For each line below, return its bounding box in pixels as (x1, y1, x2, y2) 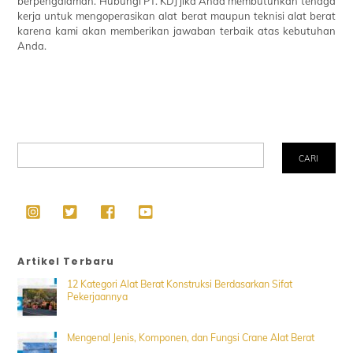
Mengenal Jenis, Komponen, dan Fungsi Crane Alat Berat (66, 332, 314, 344)
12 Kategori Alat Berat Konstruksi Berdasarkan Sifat (66, 277, 292, 290)
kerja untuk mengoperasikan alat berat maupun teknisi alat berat (17, 9, 336, 23)
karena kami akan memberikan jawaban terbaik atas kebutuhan (17, 24, 336, 38)
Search (17, 143, 48, 155)
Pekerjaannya (66, 290, 128, 303)
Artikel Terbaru (17, 255, 115, 269)
